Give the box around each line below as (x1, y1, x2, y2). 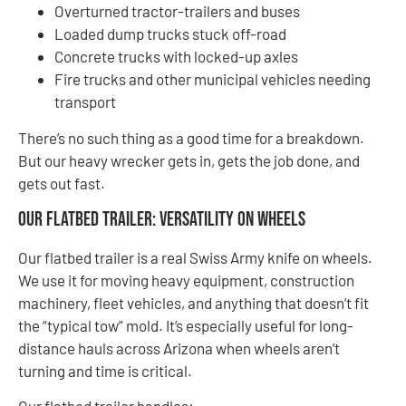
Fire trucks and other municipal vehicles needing (54, 70, 371, 89)
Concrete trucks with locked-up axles (54, 47, 298, 66)
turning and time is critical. (18, 361, 192, 380)
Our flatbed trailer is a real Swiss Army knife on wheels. (18, 247, 372, 266)
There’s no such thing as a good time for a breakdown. (18, 129, 364, 148)
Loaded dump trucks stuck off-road (54, 24, 286, 43)
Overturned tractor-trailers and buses (54, 2, 300, 21)
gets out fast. (18, 174, 105, 193)
